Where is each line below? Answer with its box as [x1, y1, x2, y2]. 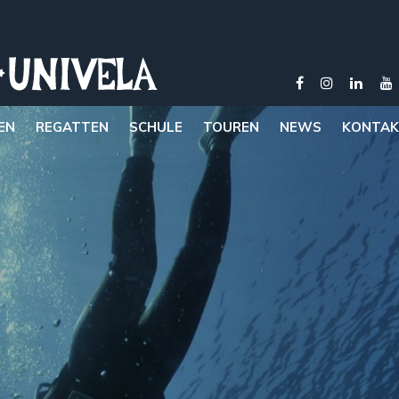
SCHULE [128, 118, 183, 135]
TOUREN [202, 118, 259, 135]
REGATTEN [35, 118, 109, 135]
